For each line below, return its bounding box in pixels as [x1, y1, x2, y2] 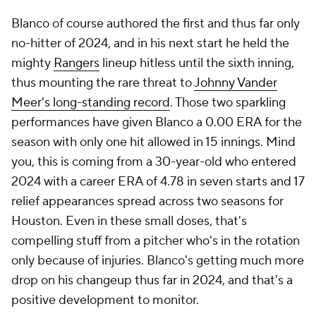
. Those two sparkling [170, 95, 286, 111]
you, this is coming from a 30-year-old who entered [11, 154, 296, 171]
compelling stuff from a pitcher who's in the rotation [11, 233, 300, 250]
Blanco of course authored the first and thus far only [11, 16, 300, 32]
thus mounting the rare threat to [11, 75, 194, 92]
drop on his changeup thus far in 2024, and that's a [11, 272, 293, 289]
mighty [11, 55, 54, 72]
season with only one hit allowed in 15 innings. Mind [11, 134, 296, 151]
